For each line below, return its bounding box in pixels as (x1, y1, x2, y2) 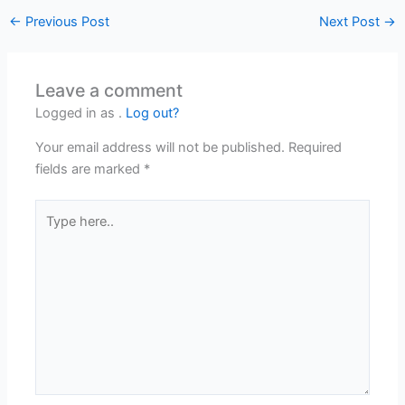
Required (288, 139, 343, 156)
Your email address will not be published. (35, 139, 286, 156)
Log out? (126, 104, 180, 121)
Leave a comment (35, 79, 184, 101)
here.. (34, 222, 70, 240)
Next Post (319, 14, 384, 31)
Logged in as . (35, 104, 127, 121)
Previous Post (21, 14, 109, 31)
